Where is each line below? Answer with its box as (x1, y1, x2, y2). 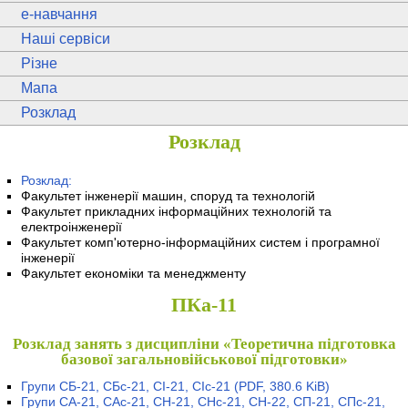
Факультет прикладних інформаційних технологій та (21, 203, 332, 219)
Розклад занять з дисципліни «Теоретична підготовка (12, 334, 396, 352)
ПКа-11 (171, 293, 237, 316)
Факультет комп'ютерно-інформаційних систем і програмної (21, 234, 381, 250)
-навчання (29, 6, 97, 22)
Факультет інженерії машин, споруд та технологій (21, 188, 316, 203)
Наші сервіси (21, 31, 110, 46)
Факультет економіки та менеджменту (21, 265, 247, 280)
